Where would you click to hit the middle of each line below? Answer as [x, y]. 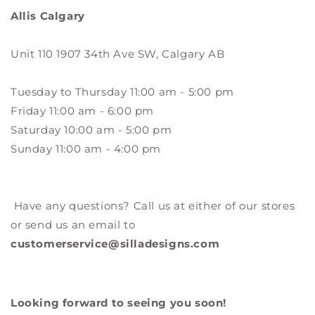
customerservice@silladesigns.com [115, 244]
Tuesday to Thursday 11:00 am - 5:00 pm [122, 92]
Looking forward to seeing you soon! [118, 303]
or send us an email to [73, 225]
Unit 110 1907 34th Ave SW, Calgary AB [118, 54]
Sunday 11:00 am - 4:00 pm [86, 149]
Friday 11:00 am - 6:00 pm [82, 111]
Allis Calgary [48, 16]
